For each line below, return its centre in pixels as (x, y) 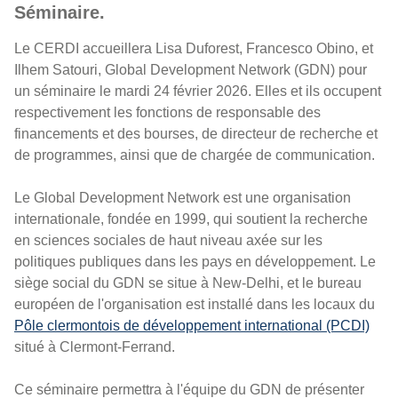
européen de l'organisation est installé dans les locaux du (195, 305)
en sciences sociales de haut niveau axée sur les (168, 241)
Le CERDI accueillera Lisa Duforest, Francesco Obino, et (194, 49)
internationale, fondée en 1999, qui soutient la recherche (191, 219)
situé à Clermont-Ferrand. (96, 347)
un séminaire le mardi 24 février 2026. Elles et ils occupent (198, 92)
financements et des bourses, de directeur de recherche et (196, 134)
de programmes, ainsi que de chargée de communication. (195, 155)
